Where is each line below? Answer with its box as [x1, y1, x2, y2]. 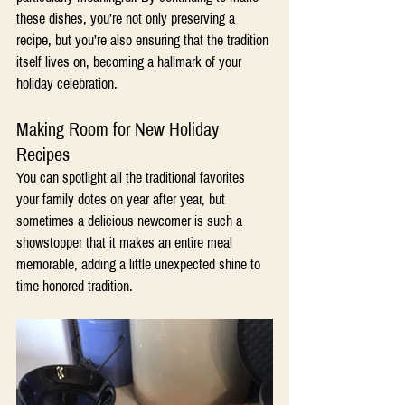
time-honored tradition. [16, 278, 133, 294]
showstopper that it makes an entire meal [16, 234, 236, 250]
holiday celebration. [16, 75, 118, 91]
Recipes [16, 144, 74, 165]
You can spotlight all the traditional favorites [16, 169, 249, 185]
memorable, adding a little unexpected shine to [16, 256, 264, 272]
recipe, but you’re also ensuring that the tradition [16, 32, 272, 48]
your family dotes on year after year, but [16, 191, 229, 207]
